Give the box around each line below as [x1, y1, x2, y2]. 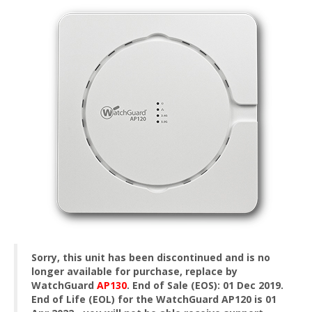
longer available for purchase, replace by [31, 264, 237, 278]
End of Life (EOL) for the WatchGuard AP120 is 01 [31, 292, 276, 306]
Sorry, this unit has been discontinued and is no [31, 250, 270, 264]
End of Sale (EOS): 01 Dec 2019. [132, 278, 283, 292]
